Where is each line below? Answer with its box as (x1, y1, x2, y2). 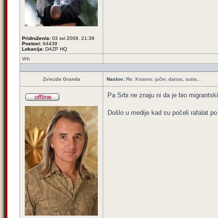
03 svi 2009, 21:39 (51, 36, 94, 41)
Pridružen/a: (22, 36, 51, 41)
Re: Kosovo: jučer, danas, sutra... (125, 76, 201, 82)
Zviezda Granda (42, 76, 80, 82)
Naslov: (107, 76, 125, 82)
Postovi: (22, 41, 41, 46)
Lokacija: (22, 46, 44, 52)
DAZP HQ (44, 46, 67, 52)
